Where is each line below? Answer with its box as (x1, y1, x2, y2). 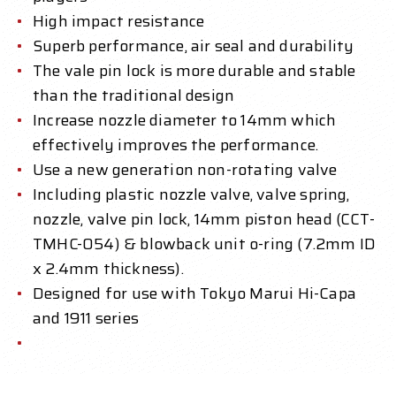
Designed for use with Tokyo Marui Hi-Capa (33, 281, 356, 307)
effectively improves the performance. (33, 133, 319, 158)
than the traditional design (33, 83, 235, 109)
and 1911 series (33, 306, 139, 331)
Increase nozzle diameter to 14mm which (33, 108, 337, 133)
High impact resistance (33, 9, 205, 34)
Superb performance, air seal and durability (33, 34, 354, 59)
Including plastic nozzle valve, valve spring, (33, 182, 350, 208)
